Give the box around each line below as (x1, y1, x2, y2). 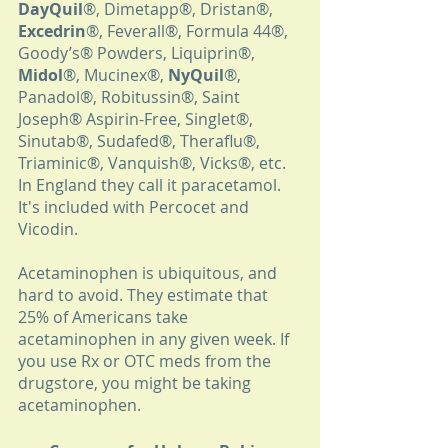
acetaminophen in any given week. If (18, 328, 293, 351)
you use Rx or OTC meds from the (18, 350, 275, 373)
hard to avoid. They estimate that (18, 284, 272, 307)
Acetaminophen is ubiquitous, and (18, 262, 281, 285)
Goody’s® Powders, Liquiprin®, (18, 42, 259, 65)
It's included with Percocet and (18, 196, 253, 219)
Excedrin (18, 20, 86, 43)
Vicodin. (18, 218, 82, 241)
